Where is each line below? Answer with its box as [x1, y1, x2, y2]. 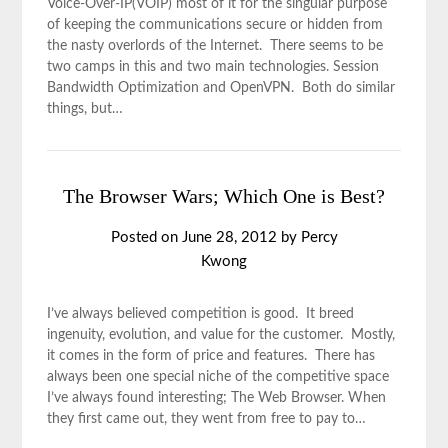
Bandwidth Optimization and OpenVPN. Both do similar [47, 81, 396, 95]
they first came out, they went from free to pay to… [47, 412, 367, 426]
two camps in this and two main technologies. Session [47, 60, 380, 74]
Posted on [110, 230, 182, 245]
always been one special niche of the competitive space [47, 370, 390, 384]
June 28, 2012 [181, 230, 277, 245]
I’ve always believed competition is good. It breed [47, 307, 355, 321]
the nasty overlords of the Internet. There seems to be [47, 39, 384, 53]
